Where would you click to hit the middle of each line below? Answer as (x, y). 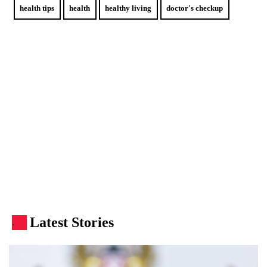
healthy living (128, 8)
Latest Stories (72, 223)
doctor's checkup (195, 8)
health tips (37, 8)
